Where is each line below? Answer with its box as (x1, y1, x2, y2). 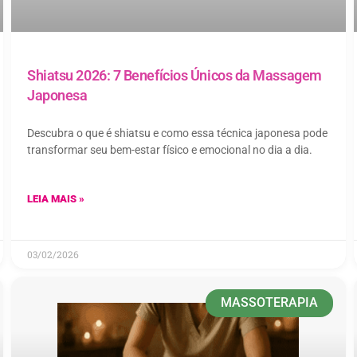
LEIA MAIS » (27, 192, 84, 205)
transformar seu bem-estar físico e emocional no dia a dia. (27, 143, 312, 156)
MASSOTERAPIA (220, 295, 318, 311)
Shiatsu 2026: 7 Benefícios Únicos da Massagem (27, 66, 322, 84)
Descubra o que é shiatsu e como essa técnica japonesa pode (27, 126, 328, 139)
